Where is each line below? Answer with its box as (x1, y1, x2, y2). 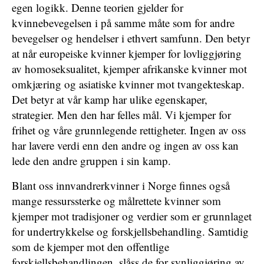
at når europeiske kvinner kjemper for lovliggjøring (12, 46, 242, 61)
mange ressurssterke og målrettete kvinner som (12, 193, 221, 208)
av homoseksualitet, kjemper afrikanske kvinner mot (12, 61, 247, 76)
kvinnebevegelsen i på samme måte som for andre (12, 15, 235, 30)
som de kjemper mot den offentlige (12, 239, 169, 254)
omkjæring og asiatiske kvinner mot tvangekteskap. (12, 77, 245, 91)
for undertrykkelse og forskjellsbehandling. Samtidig (12, 224, 249, 239)
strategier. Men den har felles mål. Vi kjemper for (12, 107, 231, 122)
